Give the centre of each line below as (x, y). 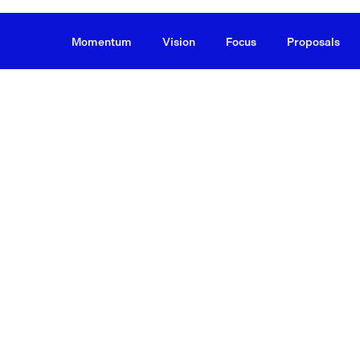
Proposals (313, 41)
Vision (178, 41)
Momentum (101, 41)
